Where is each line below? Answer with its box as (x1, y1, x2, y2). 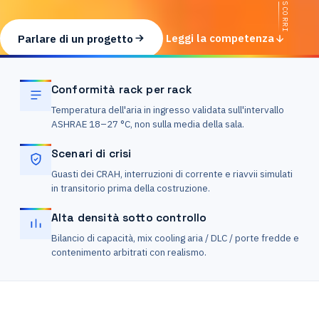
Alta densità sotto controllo (51, 210, 207, 225)
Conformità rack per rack (51, 82, 192, 97)
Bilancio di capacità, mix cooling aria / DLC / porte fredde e (51, 231, 299, 244)
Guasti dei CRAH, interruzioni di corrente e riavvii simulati (51, 167, 293, 180)
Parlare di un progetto (18, 31, 133, 46)
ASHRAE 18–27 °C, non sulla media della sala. (51, 117, 244, 130)
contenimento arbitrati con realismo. (51, 245, 206, 258)
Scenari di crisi (51, 146, 132, 161)
